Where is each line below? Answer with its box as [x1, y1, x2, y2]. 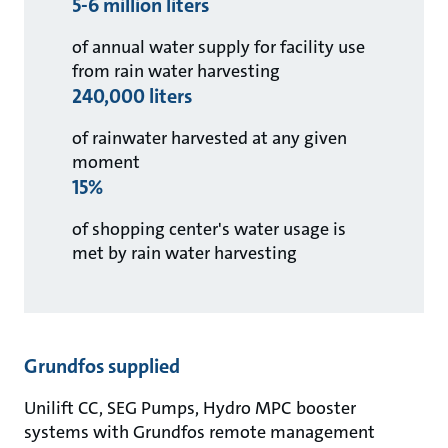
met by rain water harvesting [72, 241, 297, 265]
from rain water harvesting [72, 59, 280, 83]
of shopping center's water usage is [72, 217, 346, 241]
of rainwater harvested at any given [72, 126, 347, 150]
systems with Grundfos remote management [24, 420, 375, 444]
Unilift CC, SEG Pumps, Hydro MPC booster [24, 396, 356, 420]
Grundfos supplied [24, 353, 180, 379]
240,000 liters [72, 83, 192, 109]
